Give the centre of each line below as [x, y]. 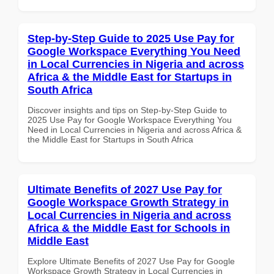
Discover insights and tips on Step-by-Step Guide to [127, 110]
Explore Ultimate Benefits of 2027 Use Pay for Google [131, 261]
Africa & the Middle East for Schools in [129, 228]
